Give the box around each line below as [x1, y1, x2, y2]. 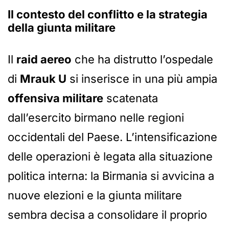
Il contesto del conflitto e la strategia [8, 8, 208, 21]
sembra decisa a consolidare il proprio [8, 208, 207, 222]
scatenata [103, 91, 158, 105]
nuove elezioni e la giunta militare [8, 189, 182, 202]
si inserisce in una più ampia [66, 72, 217, 86]
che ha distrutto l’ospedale [72, 53, 213, 66]
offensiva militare [8, 91, 103, 105]
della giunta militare [8, 21, 116, 35]
